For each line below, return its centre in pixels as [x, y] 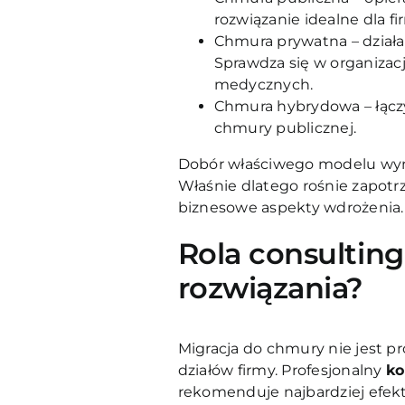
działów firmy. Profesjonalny [282, 370]
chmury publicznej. [285, 128]
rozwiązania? [270, 288]
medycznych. [264, 85]
